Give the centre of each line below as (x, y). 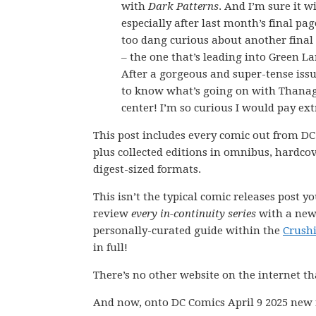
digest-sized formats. (147, 169)
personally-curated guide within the (188, 231)
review (112, 214)
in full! (110, 248)
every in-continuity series (194, 214)
